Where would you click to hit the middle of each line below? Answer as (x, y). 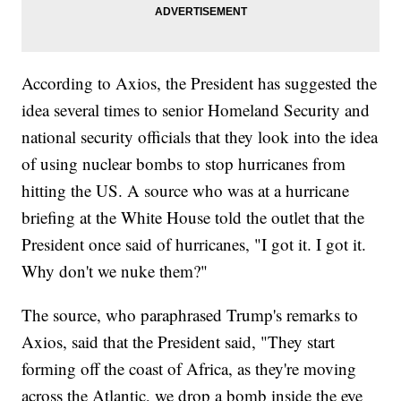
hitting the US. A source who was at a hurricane (186, 191)
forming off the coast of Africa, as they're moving (189, 369)
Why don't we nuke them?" (115, 271)
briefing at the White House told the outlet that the (193, 218)
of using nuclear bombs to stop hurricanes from (184, 164)
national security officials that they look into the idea (200, 137)
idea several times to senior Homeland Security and (196, 110)
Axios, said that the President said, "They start (179, 342)
